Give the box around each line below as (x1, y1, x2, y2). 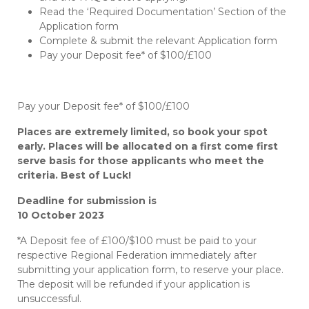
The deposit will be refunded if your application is (17, 277, 250, 290)
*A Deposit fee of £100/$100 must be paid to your (17, 234, 257, 247)
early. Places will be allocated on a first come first (17, 139, 278, 152)
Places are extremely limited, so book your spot (17, 125, 268, 138)
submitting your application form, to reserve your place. (17, 263, 283, 276)
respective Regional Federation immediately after (17, 248, 257, 261)
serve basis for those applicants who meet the (17, 154, 264, 167)
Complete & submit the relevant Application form (39, 34, 277, 47)
